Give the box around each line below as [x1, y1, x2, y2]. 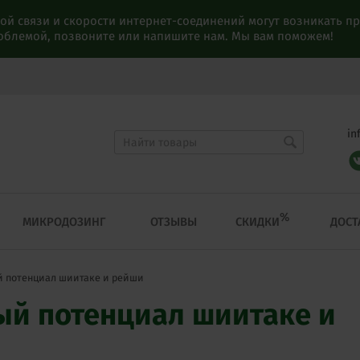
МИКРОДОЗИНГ [22, 215, 105, 230]
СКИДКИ [235, 215, 280, 230]
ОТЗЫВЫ [150, 215, 197, 230]
